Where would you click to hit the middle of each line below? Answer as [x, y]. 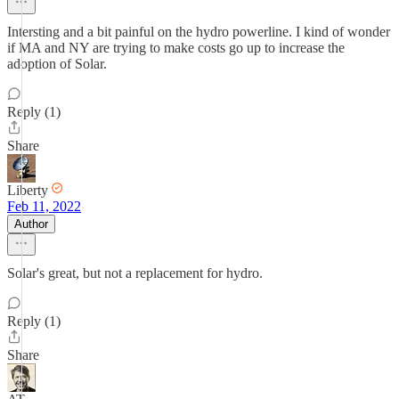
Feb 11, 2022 [44, 206]
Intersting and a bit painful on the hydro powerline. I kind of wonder [199, 32]
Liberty [28, 190]
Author [31, 224]
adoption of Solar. [57, 64]
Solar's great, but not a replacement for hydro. [135, 273]
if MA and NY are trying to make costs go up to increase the [176, 48]
